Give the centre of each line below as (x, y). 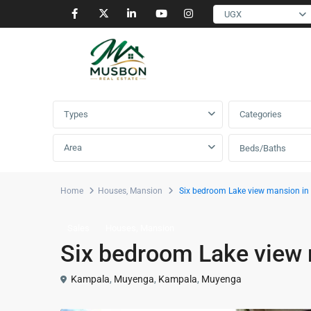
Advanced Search (100, 76)
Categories (261, 114)
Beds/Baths (263, 148)
